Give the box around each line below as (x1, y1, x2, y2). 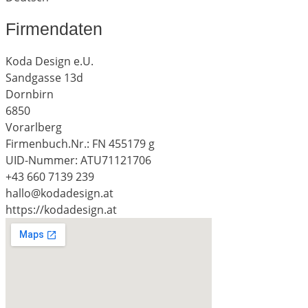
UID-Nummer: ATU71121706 (5, 152, 151, 168)
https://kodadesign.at (5, 201, 117, 217)
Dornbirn (5, 86, 54, 102)
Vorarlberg (5, 119, 62, 135)
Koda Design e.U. (5, 53, 93, 69)
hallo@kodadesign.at (5, 185, 113, 201)
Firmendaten (5, 19, 102, 39)
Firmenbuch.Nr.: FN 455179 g (5, 135, 155, 151)
